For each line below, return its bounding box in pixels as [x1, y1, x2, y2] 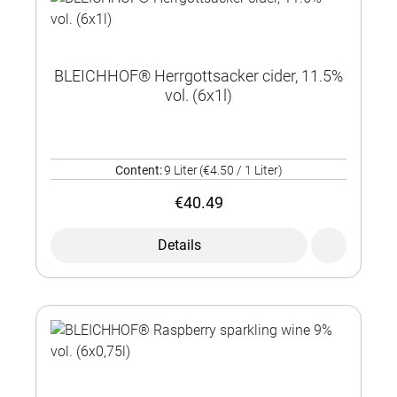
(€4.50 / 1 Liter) [198, 163, 283, 178]
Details [157, 237, 201, 254]
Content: [114, 163, 162, 178]
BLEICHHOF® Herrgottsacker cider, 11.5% [54, 66, 343, 86]
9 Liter [163, 163, 198, 178]
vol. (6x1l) [165, 86, 232, 105]
